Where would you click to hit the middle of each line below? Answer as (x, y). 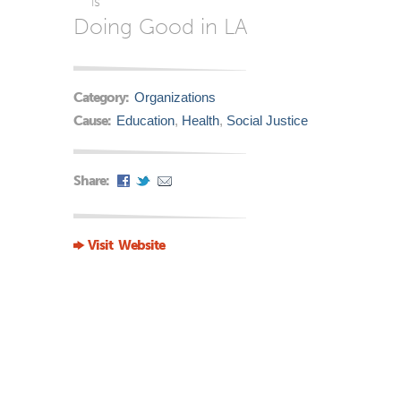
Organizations (175, 97)
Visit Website (126, 245)
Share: (92, 180)
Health (200, 120)
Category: (102, 98)
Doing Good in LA (161, 26)
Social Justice (267, 120)
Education (145, 120)
